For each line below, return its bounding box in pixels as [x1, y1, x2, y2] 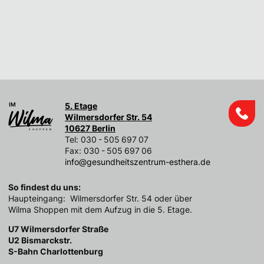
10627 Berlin [65, 123, 115, 133]
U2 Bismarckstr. [8, 235, 72, 245]
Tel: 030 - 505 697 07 [65, 134, 148, 144]
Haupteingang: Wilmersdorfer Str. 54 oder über [8, 193, 192, 203]
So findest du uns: [8, 182, 81, 192]
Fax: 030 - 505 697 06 [65, 146, 152, 156]
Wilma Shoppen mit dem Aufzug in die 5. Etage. [8, 204, 192, 214]
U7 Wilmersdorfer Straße [8, 224, 108, 234]
